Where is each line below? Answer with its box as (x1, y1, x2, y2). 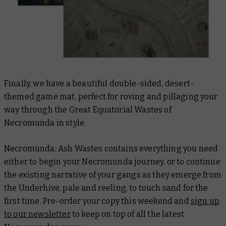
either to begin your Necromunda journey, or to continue (4, 157, 220, 167)
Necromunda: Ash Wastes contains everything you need (4, 144, 218, 154)
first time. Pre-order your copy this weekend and (4, 196, 191, 206)
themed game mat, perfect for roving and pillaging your (4, 92, 218, 102)
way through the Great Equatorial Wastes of (4, 105, 172, 115)
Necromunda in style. (4, 118, 86, 128)
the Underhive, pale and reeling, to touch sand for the (4, 183, 208, 193)
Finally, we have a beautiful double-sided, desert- (4, 79, 194, 89)
